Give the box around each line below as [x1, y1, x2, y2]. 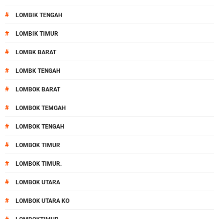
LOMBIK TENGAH [16, 12, 62, 19]
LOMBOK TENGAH [16, 123, 64, 130]
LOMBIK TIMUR [16, 30, 58, 37]
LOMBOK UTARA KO [16, 197, 69, 204]
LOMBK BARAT [16, 49, 56, 56]
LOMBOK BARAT [16, 86, 60, 93]
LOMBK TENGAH [16, 67, 60, 74]
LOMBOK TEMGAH [16, 105, 66, 111]
